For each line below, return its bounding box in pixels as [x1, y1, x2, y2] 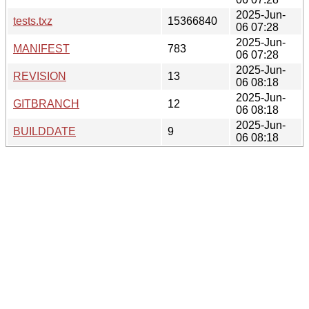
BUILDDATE [13, 125, 76, 137]
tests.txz [13, 14, 52, 27]
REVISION [13, 70, 66, 82]
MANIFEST [13, 42, 70, 54]
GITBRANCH [13, 97, 79, 110]
